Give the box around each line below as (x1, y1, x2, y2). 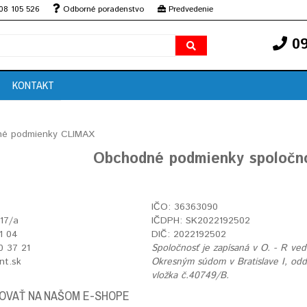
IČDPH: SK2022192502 (151, 214, 250, 228)
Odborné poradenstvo (60, 3, 144, 15)
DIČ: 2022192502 (151, 228, 226, 241)
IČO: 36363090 (151, 200, 218, 214)
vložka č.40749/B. (151, 269, 229, 282)
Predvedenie (166, 3, 213, 15)
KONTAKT (12, 77, 54, 93)
